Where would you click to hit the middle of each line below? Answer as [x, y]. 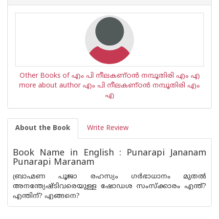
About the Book [43, 128]
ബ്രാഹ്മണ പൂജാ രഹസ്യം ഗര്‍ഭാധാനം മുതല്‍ [109, 177]
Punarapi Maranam [54, 163]
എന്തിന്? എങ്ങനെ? [46, 196]
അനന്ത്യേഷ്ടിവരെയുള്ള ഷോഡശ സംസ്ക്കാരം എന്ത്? [109, 186]
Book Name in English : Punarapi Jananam [109, 153]
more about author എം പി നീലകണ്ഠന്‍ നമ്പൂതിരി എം [109, 86]
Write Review [108, 128]
